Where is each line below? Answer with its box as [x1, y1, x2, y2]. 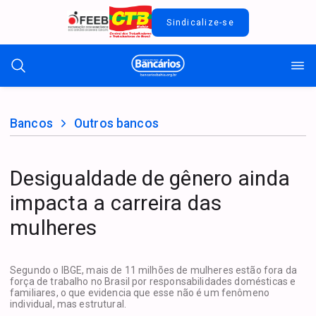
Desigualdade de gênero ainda [10, 166, 290, 191]
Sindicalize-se [166, 17, 234, 28]
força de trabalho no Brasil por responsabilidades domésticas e [10, 276, 296, 288]
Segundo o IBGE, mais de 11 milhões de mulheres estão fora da [10, 265, 297, 276]
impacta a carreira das [10, 190, 222, 216]
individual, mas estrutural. [10, 298, 127, 310]
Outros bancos [73, 116, 159, 131]
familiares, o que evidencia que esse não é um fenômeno [10, 287, 270, 299]
